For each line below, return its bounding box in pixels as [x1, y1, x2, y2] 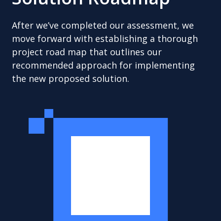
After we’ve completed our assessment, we [12, 19, 194, 31]
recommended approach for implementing [12, 59, 195, 71]
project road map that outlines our [12, 46, 162, 58]
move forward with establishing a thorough [12, 33, 198, 44]
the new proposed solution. [12, 73, 129, 84]
